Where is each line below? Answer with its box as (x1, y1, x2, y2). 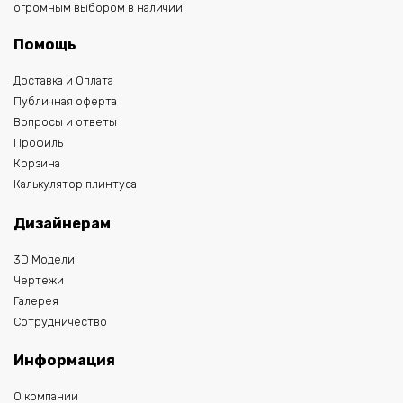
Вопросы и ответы (13, 115, 117, 130)
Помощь (13, 36, 76, 54)
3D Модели (13, 252, 75, 266)
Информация (13, 352, 115, 370)
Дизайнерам (13, 214, 111, 232)
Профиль (13, 136, 63, 150)
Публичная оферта (13, 94, 117, 109)
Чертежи (13, 273, 64, 287)
